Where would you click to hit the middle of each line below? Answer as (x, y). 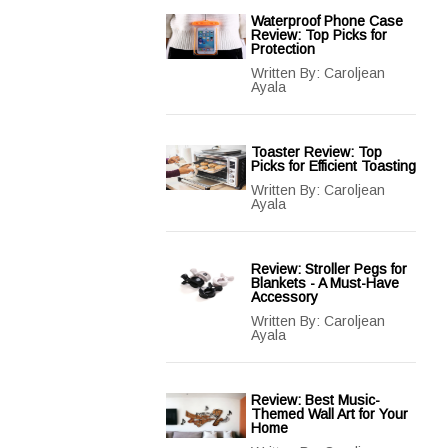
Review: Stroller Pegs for (329, 269)
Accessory (284, 297)
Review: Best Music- (315, 400)
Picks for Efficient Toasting (333, 166)
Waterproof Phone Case (327, 21)
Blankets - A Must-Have (325, 283)
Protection (283, 49)
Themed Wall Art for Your (329, 414)
